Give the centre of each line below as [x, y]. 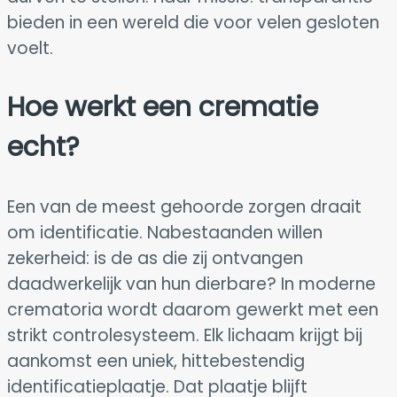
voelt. [30, 48]
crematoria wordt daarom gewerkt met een [193, 309]
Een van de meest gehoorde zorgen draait [184, 206]
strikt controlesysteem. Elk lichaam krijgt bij [185, 335]
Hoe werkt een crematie [163, 107]
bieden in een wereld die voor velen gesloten [193, 22]
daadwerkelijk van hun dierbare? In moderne [191, 284]
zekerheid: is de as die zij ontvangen [155, 258]
